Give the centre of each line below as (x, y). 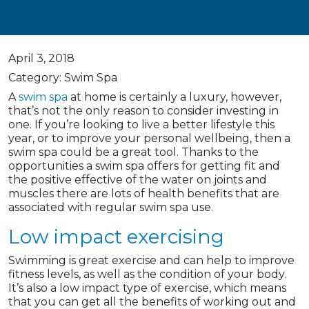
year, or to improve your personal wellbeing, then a (149, 138)
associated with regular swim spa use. (111, 207)
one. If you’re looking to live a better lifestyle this (141, 124)
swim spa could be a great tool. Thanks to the (133, 152)
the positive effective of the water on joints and (138, 180)
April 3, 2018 (41, 58)
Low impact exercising (116, 237)
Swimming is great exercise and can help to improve (151, 260)
